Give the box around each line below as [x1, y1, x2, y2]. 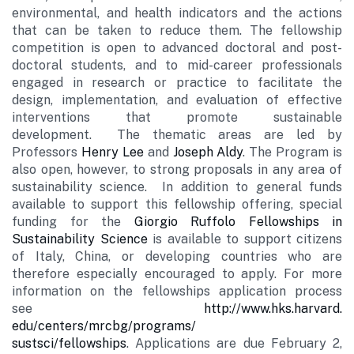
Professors [12, 145, 81, 160]
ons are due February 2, [190, 336, 343, 351]
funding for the [12, 214, 134, 229]
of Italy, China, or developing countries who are [12, 249, 342, 264]
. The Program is [243, 145, 342, 160]
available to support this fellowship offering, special [12, 197, 342, 212]
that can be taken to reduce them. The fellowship [12, 23, 342, 38]
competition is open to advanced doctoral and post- [12, 40, 342, 55]
